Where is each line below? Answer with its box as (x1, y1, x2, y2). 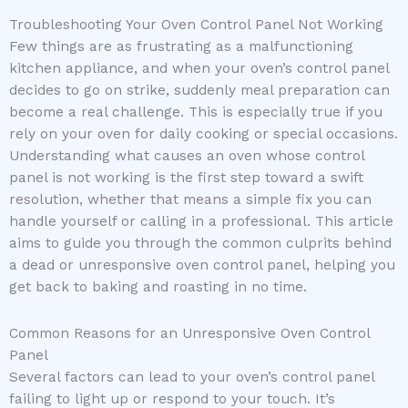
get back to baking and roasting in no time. (9, 278, 307, 295)
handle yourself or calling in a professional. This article (9, 212, 393, 229)
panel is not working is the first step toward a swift (9, 168, 363, 186)
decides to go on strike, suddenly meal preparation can (9, 81, 390, 98)
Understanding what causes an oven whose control (9, 147, 364, 164)
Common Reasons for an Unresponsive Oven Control (9, 325, 370, 342)
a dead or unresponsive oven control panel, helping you (9, 256, 395, 273)
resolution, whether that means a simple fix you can (9, 190, 372, 208)
